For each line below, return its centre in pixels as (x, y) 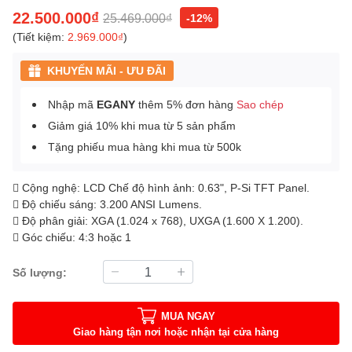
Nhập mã (72, 104)
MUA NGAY (188, 315)
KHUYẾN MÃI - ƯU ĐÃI (106, 71)
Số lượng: (40, 272)
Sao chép (260, 104)
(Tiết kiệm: (40, 37)
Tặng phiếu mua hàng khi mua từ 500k (145, 147)
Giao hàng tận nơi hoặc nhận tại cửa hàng (176, 331)
